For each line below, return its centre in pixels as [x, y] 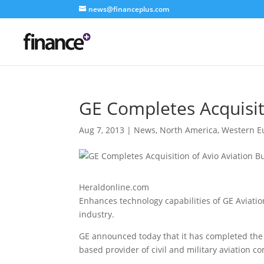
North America [189, 130]
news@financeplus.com [129, 9]
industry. [97, 214]
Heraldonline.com [114, 187]
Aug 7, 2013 [102, 130]
